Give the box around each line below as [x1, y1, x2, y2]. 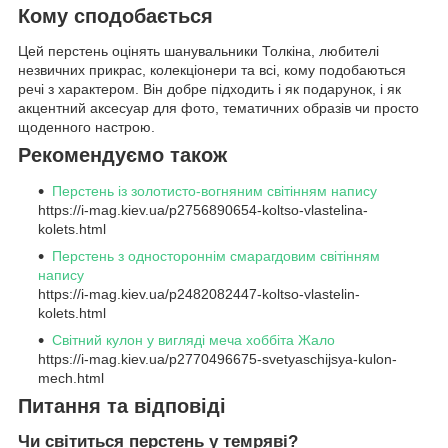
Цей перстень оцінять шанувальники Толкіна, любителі [18, 43, 379, 60]
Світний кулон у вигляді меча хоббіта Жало [52, 332, 335, 349]
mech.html [38, 370, 104, 387]
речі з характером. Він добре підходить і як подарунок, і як [18, 81, 401, 98]
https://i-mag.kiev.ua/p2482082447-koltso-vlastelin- [38, 286, 360, 303]
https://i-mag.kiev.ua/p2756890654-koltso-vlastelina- [38, 202, 368, 219]
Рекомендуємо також [18, 144, 227, 167]
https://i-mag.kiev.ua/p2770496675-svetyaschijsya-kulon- [38, 351, 397, 368]
